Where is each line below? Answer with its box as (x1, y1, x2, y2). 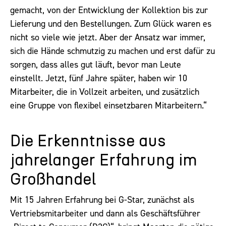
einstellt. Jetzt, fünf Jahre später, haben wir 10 (10, 72, 187, 84)
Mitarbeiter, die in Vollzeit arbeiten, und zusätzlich (10, 85, 199, 98)
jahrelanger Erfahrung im (10, 152, 197, 169)
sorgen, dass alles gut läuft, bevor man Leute (10, 58, 181, 71)
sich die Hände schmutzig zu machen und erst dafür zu (10, 44, 215, 57)
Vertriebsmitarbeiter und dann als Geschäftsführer (10, 207, 200, 220)
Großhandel (10, 172, 96, 188)
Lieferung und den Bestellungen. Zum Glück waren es (10, 17, 211, 30)
